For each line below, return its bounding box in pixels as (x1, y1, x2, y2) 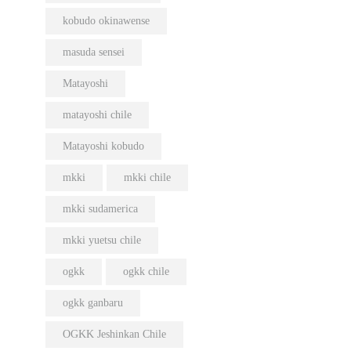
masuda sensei (62, 46, 125, 59)
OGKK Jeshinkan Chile (62, 328, 166, 341)
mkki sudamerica (62, 203, 138, 215)
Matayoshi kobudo (62, 140, 144, 153)
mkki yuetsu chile (62, 234, 141, 247)
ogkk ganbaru (62, 297, 123, 309)
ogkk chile (122, 266, 169, 278)
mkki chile (123, 172, 171, 184)
